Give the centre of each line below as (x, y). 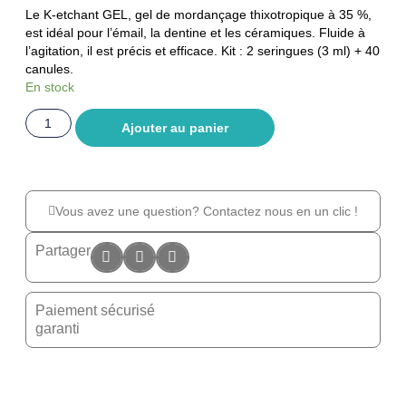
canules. (49, 69)
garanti (57, 329)
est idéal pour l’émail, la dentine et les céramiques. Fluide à (195, 33)
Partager (63, 251)
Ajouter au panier (174, 128)
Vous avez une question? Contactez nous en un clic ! (207, 212)
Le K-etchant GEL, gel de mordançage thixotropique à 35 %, (198, 15)
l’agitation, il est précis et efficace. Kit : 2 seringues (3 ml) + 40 (202, 51)
